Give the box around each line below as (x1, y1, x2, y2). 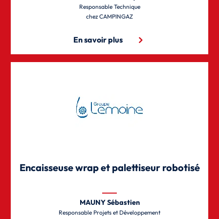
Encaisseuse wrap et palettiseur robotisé (19, 161, 200, 174)
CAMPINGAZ (99, 12, 133, 20)
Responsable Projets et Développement (59, 208, 160, 216)
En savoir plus (73, 34, 123, 44)
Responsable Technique (79, 2, 140, 10)
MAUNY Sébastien (79, 197, 140, 207)
